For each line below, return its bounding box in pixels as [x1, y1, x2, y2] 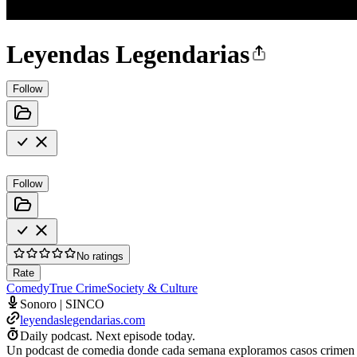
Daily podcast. [20, 328, 92, 343]
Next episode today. [96, 328, 195, 343]
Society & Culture [107, 280, 198, 295]
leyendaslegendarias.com [20, 312, 145, 327]
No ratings [76, 249, 124, 262]
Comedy [6, 280, 49, 295]
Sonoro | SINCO [20, 296, 104, 311]
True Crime [49, 280, 107, 295]
